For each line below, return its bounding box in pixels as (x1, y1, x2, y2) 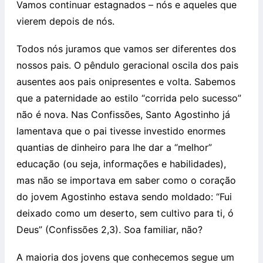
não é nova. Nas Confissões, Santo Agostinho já (16, 108, 230, 120)
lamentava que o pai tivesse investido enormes (16, 124, 225, 137)
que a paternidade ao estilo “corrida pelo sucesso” (16, 92, 241, 104)
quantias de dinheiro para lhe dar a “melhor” (16, 141, 212, 153)
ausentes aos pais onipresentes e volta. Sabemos (16, 75, 235, 87)
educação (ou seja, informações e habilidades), (16, 157, 226, 170)
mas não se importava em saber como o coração (16, 174, 236, 186)
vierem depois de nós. (16, 15, 114, 27)
